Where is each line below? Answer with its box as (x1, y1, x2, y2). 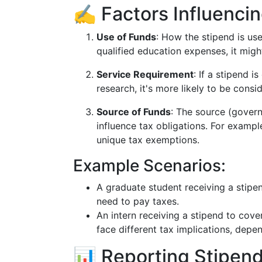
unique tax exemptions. (96, 134, 199, 146)
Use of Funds (96, 31, 156, 43)
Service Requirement (96, 68, 194, 80)
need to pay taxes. (96, 195, 179, 207)
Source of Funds (96, 106, 171, 118)
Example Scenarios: (73, 156, 226, 175)
